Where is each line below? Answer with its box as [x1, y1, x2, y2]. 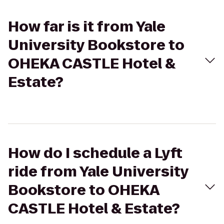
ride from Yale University [8, 162, 188, 181]
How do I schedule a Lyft [8, 143, 182, 163]
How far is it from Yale [8, 17, 165, 36]
